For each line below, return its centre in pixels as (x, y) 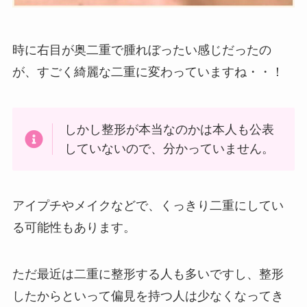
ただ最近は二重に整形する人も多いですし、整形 (148, 274)
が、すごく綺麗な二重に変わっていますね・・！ (148, 72)
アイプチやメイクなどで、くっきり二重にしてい (148, 206)
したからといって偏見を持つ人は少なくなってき (148, 296)
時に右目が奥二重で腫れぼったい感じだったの (142, 50)
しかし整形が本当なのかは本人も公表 (170, 129)
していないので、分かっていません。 (170, 148)
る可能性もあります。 (74, 228)
